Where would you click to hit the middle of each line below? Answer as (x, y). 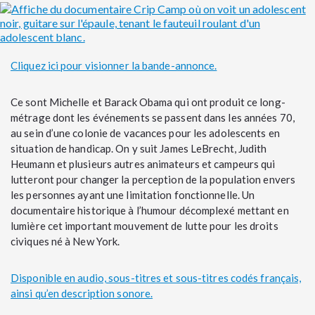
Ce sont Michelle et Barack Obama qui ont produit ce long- (148, 102)
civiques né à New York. (65, 242)
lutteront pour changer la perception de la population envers (153, 180)
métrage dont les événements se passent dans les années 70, (153, 118)
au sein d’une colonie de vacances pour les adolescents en (145, 133)
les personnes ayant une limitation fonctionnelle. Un (133, 195)
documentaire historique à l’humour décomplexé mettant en (150, 211)
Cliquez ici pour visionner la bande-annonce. (114, 66)
